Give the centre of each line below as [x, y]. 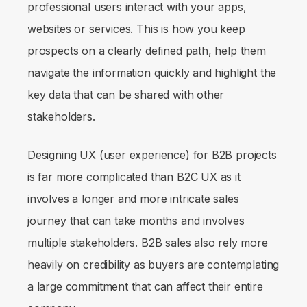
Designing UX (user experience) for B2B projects [152, 155]
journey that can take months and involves [136, 221]
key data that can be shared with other [126, 95]
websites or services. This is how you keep [136, 29]
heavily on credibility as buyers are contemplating [153, 265]
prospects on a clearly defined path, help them [147, 51]
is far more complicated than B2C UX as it [134, 177]
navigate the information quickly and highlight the [152, 73]
